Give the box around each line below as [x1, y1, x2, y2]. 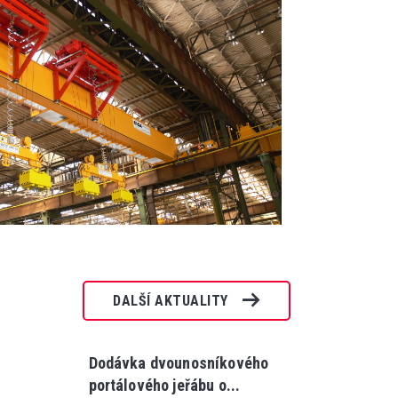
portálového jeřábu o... [88, 375, 241, 394]
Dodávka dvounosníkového [88, 353, 269, 372]
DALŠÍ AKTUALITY [113, 291, 228, 309]
